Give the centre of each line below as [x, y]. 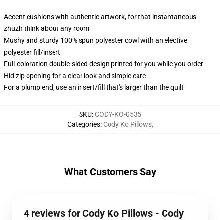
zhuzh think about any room [47, 28]
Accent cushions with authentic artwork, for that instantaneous [100, 17]
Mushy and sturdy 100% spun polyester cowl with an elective [96, 40]
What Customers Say [110, 172]
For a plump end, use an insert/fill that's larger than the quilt [94, 87]
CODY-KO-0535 [118, 114]
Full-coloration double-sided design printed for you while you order [104, 64]
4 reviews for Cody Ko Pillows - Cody [104, 213]
